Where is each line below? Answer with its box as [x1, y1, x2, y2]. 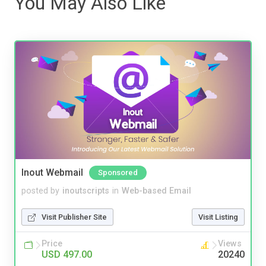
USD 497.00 [42, 248, 92, 260]
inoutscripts [62, 185, 109, 196]
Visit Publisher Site [42, 212, 107, 221]
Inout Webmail [21, 166, 83, 178]
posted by [21, 185, 59, 196]
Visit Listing [198, 212, 238, 221]
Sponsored [98, 167, 138, 177]
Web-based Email [122, 185, 191, 196]
